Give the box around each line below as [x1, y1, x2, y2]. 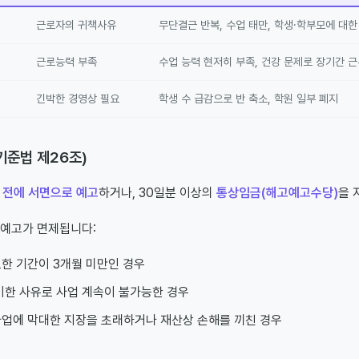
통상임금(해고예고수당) [216, 185, 338, 200]
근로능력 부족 [36, 55, 97, 68]
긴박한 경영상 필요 [36, 92, 119, 105]
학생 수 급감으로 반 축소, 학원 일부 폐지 [159, 92, 338, 105]
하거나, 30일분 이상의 [99, 185, 216, 200]
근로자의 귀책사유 [36, 18, 116, 31]
